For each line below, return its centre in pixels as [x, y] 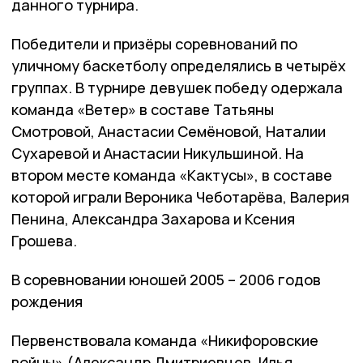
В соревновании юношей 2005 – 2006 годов [166, 280]
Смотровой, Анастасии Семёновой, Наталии [169, 132]
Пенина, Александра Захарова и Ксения [153, 219]
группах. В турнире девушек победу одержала [177, 88]
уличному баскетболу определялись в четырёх [179, 66]
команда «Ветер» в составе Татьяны [143, 110]
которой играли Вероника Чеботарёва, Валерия [180, 197]
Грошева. [44, 241]
